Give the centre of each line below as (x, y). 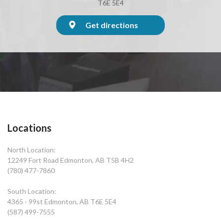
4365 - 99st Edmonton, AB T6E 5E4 (62, 201)
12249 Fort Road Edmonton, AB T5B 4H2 (71, 160)
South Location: (32, 191)
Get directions (112, 25)
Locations (29, 128)
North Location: (32, 149)
